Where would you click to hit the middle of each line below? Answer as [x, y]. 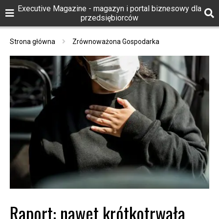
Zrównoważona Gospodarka [116, 42]
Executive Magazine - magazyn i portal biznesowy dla [109, 9]
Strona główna [33, 42]
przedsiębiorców [109, 18]
